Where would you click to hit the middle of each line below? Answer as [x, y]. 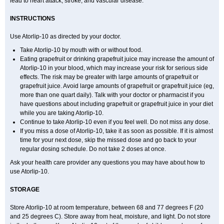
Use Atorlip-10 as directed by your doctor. [65, 36]
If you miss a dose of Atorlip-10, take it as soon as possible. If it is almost [116, 131]
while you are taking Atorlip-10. [62, 113]
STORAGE [25, 189]
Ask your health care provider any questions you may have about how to [107, 162]
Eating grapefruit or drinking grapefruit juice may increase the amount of [117, 59]
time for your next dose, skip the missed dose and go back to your [108, 140]
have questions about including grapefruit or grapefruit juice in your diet [116, 104]
